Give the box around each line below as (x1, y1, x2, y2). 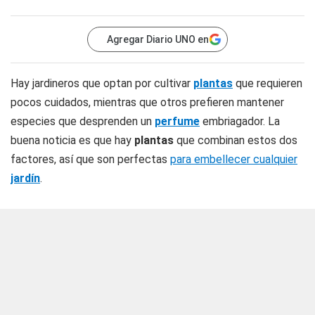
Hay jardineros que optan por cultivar (11, 77, 193, 90)
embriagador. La (200, 115, 280, 128)
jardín (11, 172, 40, 185)
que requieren (233, 77, 302, 90)
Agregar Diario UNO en (107, 34, 209, 45)
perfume (155, 115, 200, 128)
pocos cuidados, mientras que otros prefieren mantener (11, 96, 284, 109)
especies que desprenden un (11, 115, 155, 128)
